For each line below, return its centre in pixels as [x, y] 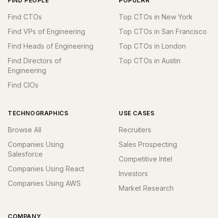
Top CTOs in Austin [150, 61]
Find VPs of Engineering [46, 31]
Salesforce [25, 154]
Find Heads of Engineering [51, 46]
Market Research [146, 188]
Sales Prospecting [148, 144]
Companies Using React [46, 169]
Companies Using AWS [44, 183]
